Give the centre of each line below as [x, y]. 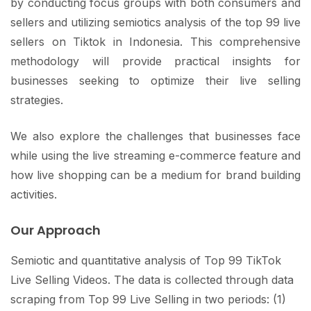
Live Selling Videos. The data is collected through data [152, 279]
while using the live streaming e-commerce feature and [155, 155]
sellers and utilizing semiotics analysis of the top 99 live [155, 22]
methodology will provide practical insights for [155, 61]
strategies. [39, 100]
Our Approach [56, 230]
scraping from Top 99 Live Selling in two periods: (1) [148, 299]
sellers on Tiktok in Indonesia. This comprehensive [155, 41]
